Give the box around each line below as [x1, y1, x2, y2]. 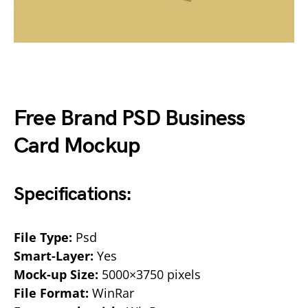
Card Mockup [14, 132, 140, 159]
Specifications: [14, 182, 132, 206]
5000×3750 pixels [98, 265, 201, 283]
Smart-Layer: [14, 247, 93, 264]
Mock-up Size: [14, 265, 98, 283]
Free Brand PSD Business [14, 104, 245, 132]
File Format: [14, 284, 89, 301]
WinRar [89, 284, 134, 301]
